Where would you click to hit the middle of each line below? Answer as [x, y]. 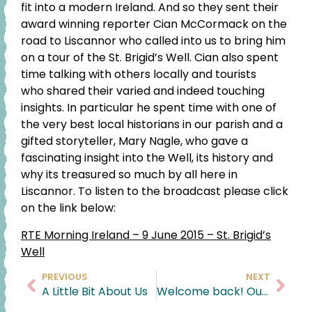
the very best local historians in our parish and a [152, 125]
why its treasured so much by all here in [129, 175]
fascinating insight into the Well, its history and [147, 158]
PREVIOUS [65, 277]
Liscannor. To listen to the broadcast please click [155, 192]
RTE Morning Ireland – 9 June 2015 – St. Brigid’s [146, 235]
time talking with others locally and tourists [139, 75]
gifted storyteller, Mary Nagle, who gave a [134, 141]
